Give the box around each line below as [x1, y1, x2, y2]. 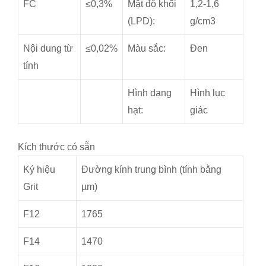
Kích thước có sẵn [18, 142, 95, 153]
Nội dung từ [23, 43, 73, 54]
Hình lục [190, 88, 225, 99]
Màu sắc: [128, 43, 166, 54]
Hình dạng [128, 88, 172, 99]
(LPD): [128, 16, 155, 27]
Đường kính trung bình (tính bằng [81, 164, 221, 175]
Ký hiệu [23, 164, 55, 175]
